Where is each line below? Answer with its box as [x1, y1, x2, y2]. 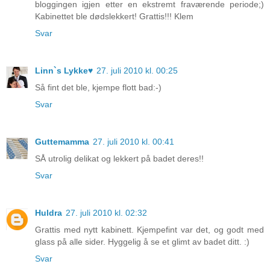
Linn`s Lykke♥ [35, 65, 93, 75]
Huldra [35, 207, 62, 218]
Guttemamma [35, 136, 89, 146]
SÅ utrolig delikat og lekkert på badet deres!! [35, 153, 204, 163]
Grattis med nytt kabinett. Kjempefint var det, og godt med [35, 224, 264, 234]
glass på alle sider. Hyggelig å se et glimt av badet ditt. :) [35, 236, 250, 246]
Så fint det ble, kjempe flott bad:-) [35, 82, 162, 92]
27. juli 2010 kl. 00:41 [93, 136, 174, 146]
